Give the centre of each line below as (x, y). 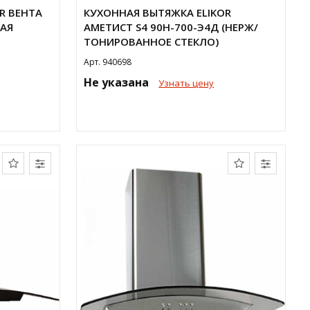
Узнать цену (186, 83)
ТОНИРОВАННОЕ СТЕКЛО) (152, 42)
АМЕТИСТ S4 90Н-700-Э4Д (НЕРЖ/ (171, 27)
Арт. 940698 (108, 62)
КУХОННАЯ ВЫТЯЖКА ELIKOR (158, 12)
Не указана (118, 82)
